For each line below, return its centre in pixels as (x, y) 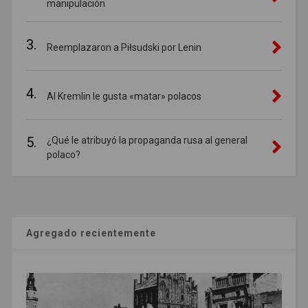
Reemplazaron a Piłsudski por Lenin (124, 47)
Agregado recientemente (91, 233)
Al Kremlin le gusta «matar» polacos (124, 96)
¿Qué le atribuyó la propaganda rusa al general (147, 140)
